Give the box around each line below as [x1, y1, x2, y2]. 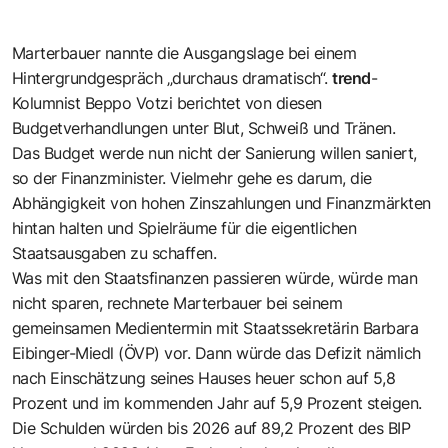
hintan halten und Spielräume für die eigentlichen [12, 217, 357, 238]
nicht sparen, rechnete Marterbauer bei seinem [12, 292, 343, 313]
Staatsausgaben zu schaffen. [12, 242, 217, 263]
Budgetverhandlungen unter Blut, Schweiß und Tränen [12, 117, 392, 138]
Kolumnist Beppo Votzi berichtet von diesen [12, 92, 322, 113]
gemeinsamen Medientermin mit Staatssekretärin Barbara [12, 317, 419, 338]
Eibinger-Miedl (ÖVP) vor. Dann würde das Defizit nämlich [12, 342, 421, 363]
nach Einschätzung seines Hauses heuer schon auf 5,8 [12, 367, 396, 388]
